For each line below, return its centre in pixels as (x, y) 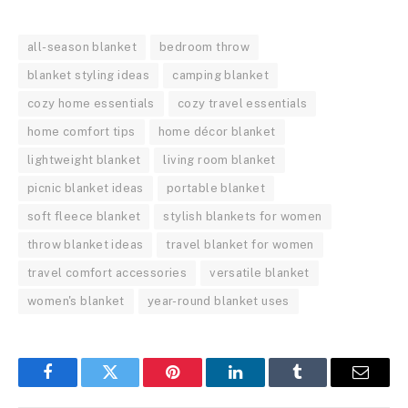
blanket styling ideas (89, 75)
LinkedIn (264, 386)
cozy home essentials (91, 103)
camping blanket (221, 75)
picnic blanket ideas (86, 188)
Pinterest (200, 386)
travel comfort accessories (107, 272)
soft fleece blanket (84, 216)
